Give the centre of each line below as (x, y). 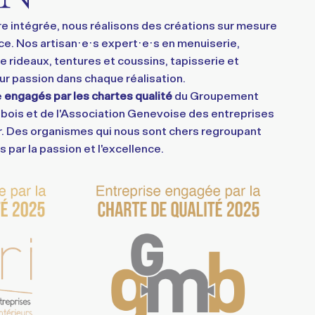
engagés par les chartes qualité (88, 95)
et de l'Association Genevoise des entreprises (149, 112)
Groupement (224, 95)
